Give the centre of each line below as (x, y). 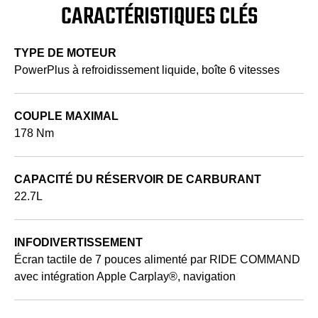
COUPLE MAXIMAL (66, 116)
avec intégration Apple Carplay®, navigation (125, 276)
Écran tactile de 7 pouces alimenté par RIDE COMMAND (157, 259)
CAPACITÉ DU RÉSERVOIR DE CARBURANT (138, 179)
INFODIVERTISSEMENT (78, 242)
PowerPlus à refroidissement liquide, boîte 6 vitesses (147, 70)
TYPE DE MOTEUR (65, 53)
